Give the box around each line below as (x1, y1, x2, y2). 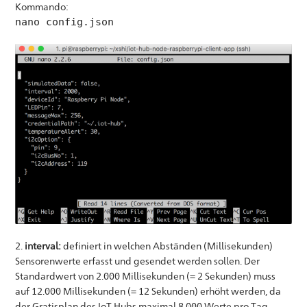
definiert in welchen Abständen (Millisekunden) (61, 240, 273, 252)
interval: (25, 240, 62, 252)
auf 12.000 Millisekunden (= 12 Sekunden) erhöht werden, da (15, 285, 282, 297)
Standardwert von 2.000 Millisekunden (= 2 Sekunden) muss (15, 270, 276, 282)
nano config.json (15, 16, 114, 28)
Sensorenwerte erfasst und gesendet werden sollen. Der (15, 255, 260, 267)
